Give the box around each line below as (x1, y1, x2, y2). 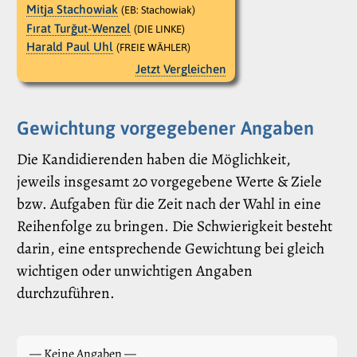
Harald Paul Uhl (26, 40, 113, 54)
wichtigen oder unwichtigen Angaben (17, 260, 253, 282)
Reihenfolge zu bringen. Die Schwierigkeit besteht (17, 215, 332, 237)
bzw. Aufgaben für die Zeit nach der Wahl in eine (17, 193, 321, 215)
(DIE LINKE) (134, 22, 185, 35)
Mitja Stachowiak (26, 2, 118, 17)
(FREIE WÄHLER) (116, 41, 190, 54)
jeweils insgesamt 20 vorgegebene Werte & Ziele (17, 171, 322, 193)
